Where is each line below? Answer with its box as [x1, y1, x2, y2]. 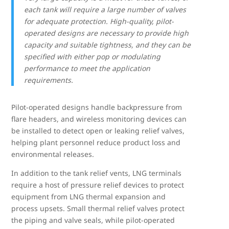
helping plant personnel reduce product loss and [11, 137, 181, 147]
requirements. [24, 75, 74, 85]
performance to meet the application [24, 63, 151, 73]
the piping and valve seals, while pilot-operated [11, 215, 175, 225]
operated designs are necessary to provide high [24, 28, 189, 38]
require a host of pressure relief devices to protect [11, 179, 185, 190]
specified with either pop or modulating [24, 51, 161, 61]
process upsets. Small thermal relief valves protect [11, 203, 185, 213]
